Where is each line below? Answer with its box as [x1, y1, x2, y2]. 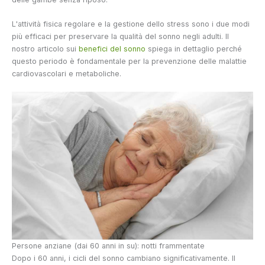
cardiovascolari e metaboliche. [12, 69, 121, 78]
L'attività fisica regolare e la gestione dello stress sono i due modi [12, 19, 250, 28]
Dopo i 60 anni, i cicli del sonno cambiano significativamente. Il [12, 253, 235, 263]
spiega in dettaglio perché [146, 44, 242, 53]
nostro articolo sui [12, 44, 79, 53]
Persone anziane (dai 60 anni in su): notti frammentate [12, 241, 205, 250]
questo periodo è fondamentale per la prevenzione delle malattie [12, 56, 247, 66]
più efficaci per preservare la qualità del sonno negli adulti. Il [12, 31, 229, 41]
